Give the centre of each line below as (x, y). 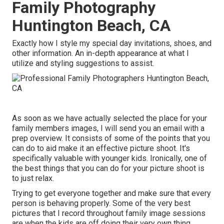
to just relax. (33, 178)
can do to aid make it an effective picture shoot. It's (101, 148)
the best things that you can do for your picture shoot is (108, 168)
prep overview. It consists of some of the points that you (111, 138)
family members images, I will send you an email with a (108, 128)
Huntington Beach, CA (91, 26)
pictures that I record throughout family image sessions (109, 213)
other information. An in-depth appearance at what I (100, 53)
